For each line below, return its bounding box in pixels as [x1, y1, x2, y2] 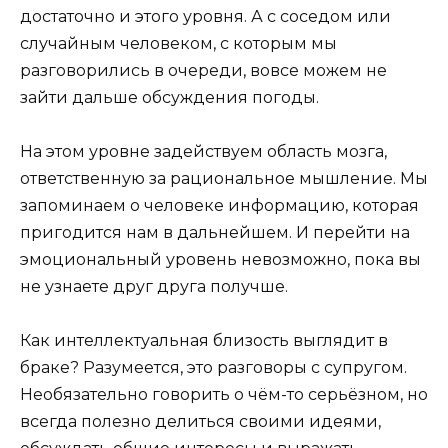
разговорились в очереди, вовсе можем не [20, 60, 387, 80]
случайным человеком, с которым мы [20, 33, 337, 53]
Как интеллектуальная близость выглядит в [20, 331, 388, 351]
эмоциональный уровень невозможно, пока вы [20, 250, 421, 269]
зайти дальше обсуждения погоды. [20, 87, 319, 107]
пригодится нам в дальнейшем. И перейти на [20, 223, 410, 242]
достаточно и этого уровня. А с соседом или [20, 6, 391, 26]
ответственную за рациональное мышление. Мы [20, 169, 428, 188]
